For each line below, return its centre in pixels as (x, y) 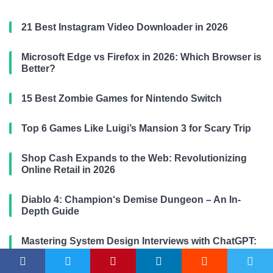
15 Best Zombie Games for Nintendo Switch (122, 98)
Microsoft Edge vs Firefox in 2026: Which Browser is (141, 57)
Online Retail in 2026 (68, 169)
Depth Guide (50, 211)
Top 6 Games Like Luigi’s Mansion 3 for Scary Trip (136, 128)
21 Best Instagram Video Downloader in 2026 (125, 27)
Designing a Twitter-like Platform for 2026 (115, 252)
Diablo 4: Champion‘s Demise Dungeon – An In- (131, 199)
